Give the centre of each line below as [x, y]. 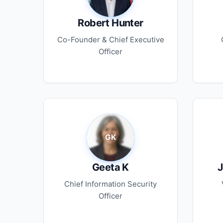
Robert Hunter [111, 23]
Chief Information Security [111, 184]
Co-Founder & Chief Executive [111, 40]
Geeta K [111, 167]
